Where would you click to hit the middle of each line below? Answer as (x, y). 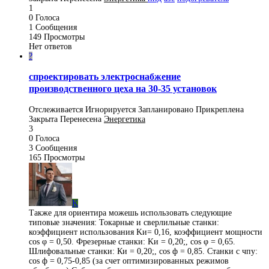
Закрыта (43, 119)
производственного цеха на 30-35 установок (123, 89)
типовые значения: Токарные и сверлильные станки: (124, 222)
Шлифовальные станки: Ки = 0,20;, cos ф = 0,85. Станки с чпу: (143, 251)
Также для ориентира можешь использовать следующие (130, 213)
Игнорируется (110, 109)
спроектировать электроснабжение (105, 77)
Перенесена (81, 119)
